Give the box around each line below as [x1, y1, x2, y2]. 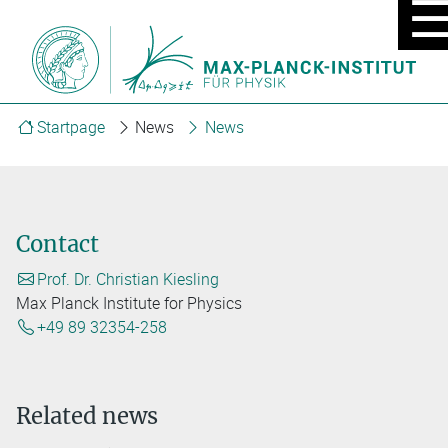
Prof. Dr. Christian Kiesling [36, 268, 219, 291]
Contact [16, 230, 99, 259]
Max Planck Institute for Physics [16, 292, 242, 315]
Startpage [36, 115, 105, 138]
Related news [16, 402, 158, 431]
